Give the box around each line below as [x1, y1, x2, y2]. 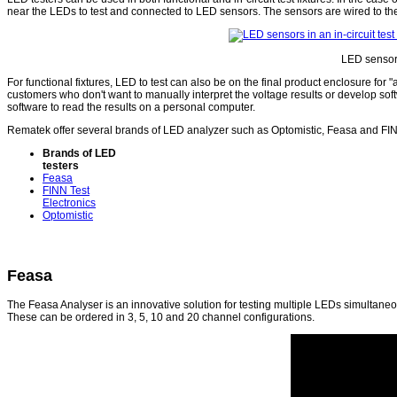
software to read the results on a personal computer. [7, 101, 255, 114]
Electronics [43, 197, 96, 210]
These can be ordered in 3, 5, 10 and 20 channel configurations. [7, 310, 315, 323]
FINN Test [43, 184, 90, 198]
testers [43, 160, 79, 173]
